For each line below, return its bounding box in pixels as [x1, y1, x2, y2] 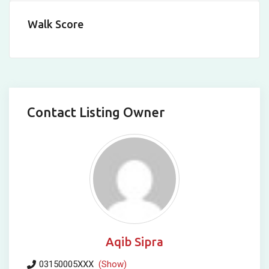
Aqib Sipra [106, 235, 163, 249]
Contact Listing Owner [27, 104, 165, 120]
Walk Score [28, 18, 83, 31]
